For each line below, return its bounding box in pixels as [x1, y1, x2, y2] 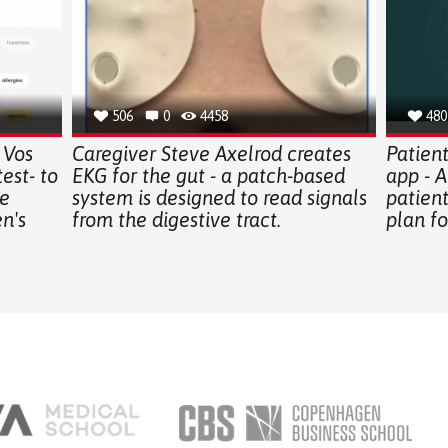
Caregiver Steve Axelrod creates [71, 141, 351, 165]
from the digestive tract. [71, 207, 281, 231]
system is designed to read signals [71, 185, 367, 209]
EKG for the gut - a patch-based [71, 163, 345, 187]
